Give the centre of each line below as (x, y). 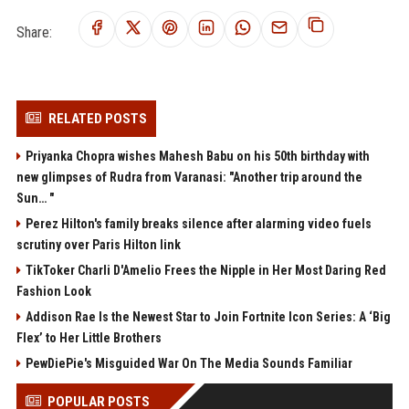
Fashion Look (53, 291)
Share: (34, 32)
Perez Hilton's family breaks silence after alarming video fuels (198, 223)
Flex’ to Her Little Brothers (89, 337)
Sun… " (35, 198)
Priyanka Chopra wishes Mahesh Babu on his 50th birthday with (197, 156)
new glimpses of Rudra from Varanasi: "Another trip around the (189, 177)
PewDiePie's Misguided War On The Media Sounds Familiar (189, 363)
